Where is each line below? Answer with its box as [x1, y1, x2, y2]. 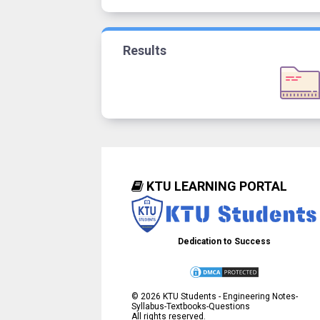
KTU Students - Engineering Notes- [161, 291, 299, 301]
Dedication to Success [177, 236, 271, 246]
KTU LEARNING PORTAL [144, 179, 288, 194]
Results [123, 42, 166, 58]
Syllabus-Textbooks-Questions [131, 301, 251, 311]
